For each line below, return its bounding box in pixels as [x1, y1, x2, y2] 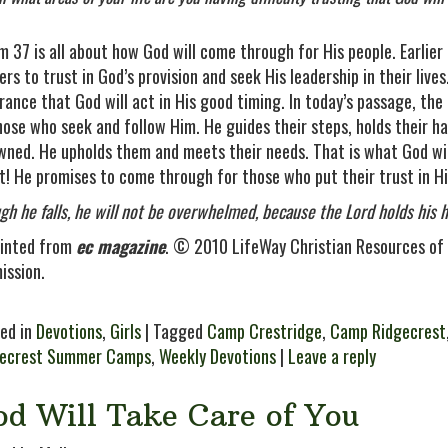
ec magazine [76, 233, 165, 259]
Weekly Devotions [159, 343, 276, 369]
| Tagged [141, 318, 207, 344]
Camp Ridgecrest [330, 318, 446, 344]
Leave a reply [288, 343, 376, 369]
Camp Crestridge [207, 318, 322, 344]
